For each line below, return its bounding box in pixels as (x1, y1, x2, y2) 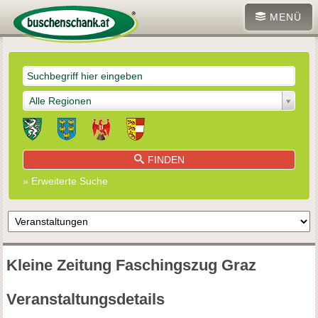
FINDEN (147, 153, 185, 165)
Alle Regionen (29, 94, 92, 106)
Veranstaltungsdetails (6, 290, 165, 308)
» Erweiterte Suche (23, 175, 109, 187)
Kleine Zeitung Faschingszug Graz (6, 256, 256, 274)
